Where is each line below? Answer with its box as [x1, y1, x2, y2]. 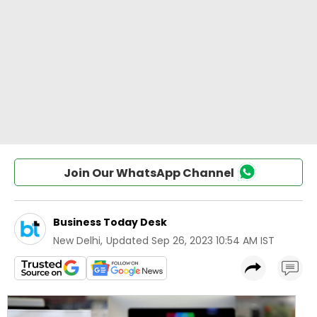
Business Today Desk [53, 215, 167, 229]
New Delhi [53, 234, 100, 248]
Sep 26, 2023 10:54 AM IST [151, 234, 275, 248]
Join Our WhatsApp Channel [63, 165, 234, 181]
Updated [106, 234, 149, 248]
